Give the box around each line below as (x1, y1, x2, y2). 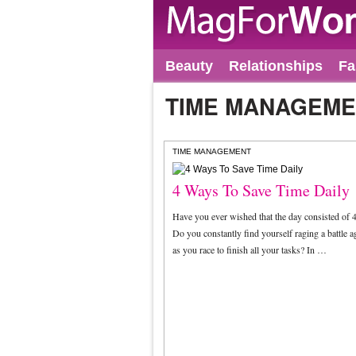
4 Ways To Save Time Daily (172, 180, 350, 201)
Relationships (229, 58, 323, 74)
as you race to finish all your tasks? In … (172, 243, 327, 256)
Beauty (165, 58, 213, 74)
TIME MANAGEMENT (172, 147, 251, 156)
